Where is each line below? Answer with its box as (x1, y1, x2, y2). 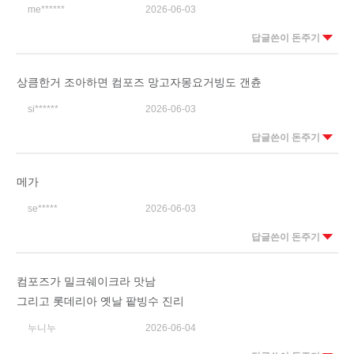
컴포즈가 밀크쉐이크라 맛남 (17, 275, 156, 288)
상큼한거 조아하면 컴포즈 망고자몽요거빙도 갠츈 (17, 76, 262, 88)
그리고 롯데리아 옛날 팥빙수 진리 (17, 295, 184, 307)
